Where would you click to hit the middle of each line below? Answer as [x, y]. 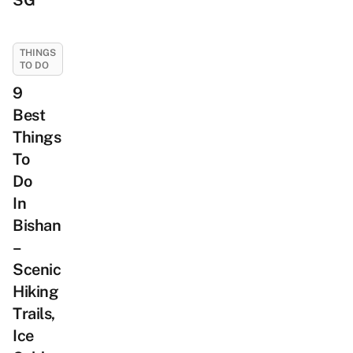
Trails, [34, 314]
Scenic [37, 269]
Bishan [37, 225]
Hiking [35, 292]
